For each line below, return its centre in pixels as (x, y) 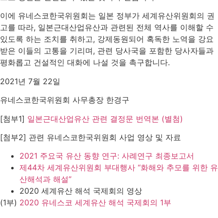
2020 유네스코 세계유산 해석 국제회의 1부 (95, 203)
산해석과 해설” (45, 179)
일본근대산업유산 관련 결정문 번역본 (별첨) (105, 118)
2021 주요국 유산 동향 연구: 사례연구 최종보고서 (108, 156)
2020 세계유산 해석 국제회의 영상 (81, 191)
